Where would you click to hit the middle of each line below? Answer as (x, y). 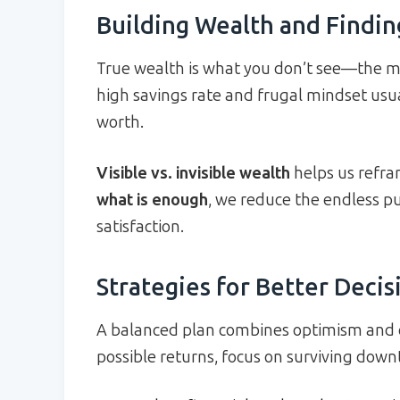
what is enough (152, 200)
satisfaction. (140, 227)
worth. (120, 123)
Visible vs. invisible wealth (193, 174)
